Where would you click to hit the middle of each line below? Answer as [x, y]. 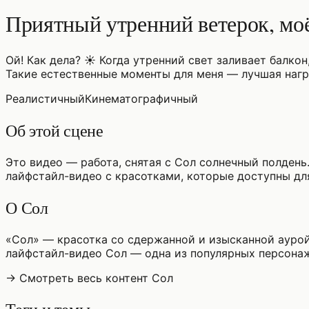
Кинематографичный [141, 98]
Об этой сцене [54, 130]
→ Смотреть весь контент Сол [89, 278]
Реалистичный [45, 98]
